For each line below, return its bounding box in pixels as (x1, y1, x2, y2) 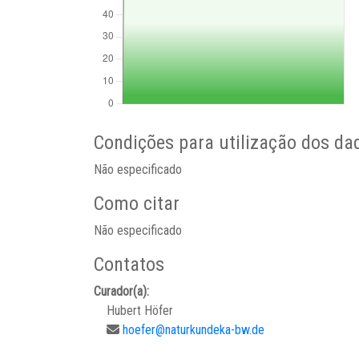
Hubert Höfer (107, 303, 173, 318)
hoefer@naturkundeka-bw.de (123, 322, 264, 337)
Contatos (94, 253, 164, 276)
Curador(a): (94, 284, 149, 299)
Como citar (94, 192, 179, 215)
